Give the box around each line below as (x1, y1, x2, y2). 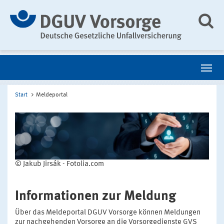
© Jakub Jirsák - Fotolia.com (15, 160, 104, 168)
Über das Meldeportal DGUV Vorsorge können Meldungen (15, 209, 200, 217)
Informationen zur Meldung (15, 189, 176, 203)
